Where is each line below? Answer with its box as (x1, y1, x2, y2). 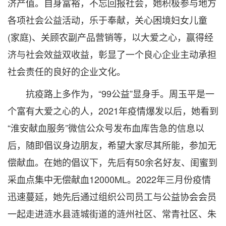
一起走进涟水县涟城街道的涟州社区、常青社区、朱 (8, 207, 216, 220)
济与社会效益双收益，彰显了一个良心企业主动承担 (8, 47, 216, 61)
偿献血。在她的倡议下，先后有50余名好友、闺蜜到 (8, 155, 217, 168)
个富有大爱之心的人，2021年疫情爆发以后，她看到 (8, 104, 218, 117)
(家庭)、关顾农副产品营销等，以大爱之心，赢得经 (8, 30, 213, 43)
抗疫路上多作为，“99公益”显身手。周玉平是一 (8, 87, 214, 100)
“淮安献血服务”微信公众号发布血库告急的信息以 (8, 121, 204, 134)
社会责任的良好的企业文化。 (8, 65, 126, 78)
